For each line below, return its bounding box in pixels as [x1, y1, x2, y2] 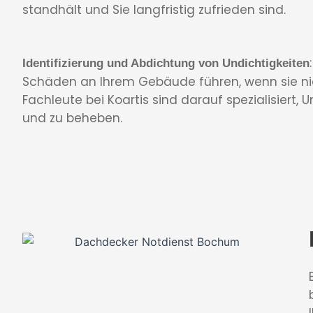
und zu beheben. [22, 109, 122, 126]
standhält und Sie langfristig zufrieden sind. [22, 1, 286, 18]
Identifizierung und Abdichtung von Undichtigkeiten [22, 56, 310, 70]
